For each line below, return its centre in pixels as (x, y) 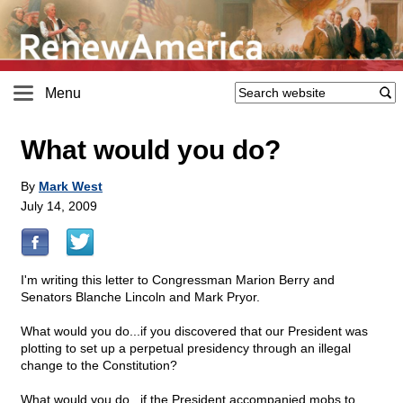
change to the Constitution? (99, 366)
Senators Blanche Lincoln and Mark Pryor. (140, 297)
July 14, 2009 (59, 206)
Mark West (71, 187)
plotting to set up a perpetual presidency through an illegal (186, 349)
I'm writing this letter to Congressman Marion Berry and (178, 280)
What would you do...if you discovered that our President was (194, 331)
